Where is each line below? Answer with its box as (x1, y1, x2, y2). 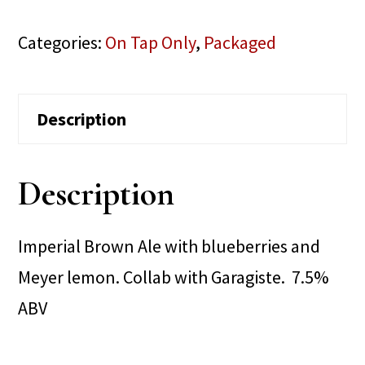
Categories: (18, 31, 106, 54)
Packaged (204, 31, 277, 54)
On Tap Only (105, 31, 196, 54)
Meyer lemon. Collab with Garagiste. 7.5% (18, 265, 330, 288)
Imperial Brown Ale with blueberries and (18, 234, 321, 257)
